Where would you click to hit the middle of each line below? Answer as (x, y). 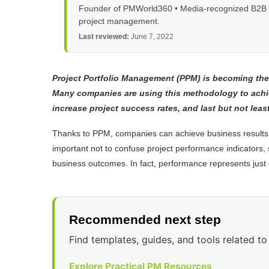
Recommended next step (145, 219)
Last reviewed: (104, 36)
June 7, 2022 (151, 36)
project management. (119, 21)
